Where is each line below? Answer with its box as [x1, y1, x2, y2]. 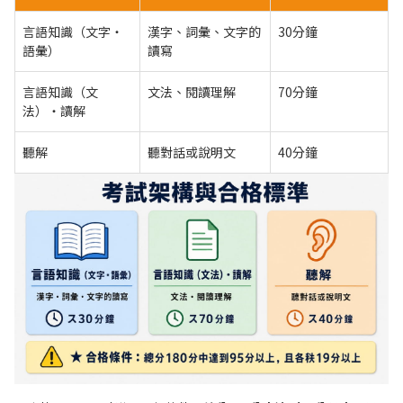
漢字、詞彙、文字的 [148, 22, 261, 41]
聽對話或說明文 [148, 143, 236, 162]
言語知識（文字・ [22, 22, 123, 41]
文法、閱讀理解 [148, 83, 236, 102]
